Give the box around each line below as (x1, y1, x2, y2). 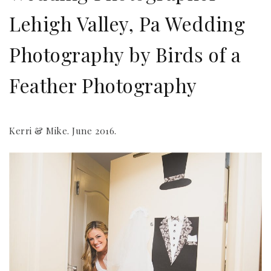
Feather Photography (9, 71, 197, 98)
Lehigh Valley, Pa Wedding (9, 10, 246, 36)
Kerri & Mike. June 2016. (9, 124, 117, 137)
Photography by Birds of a (9, 41, 241, 67)
